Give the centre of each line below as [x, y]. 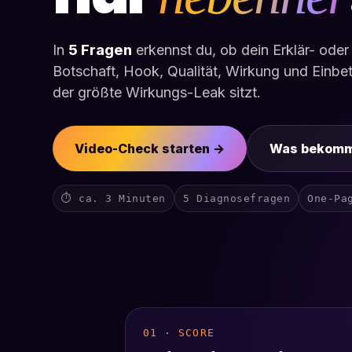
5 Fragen [101, 50]
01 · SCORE [179, 333]
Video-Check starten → [150, 149]
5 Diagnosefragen [237, 199]
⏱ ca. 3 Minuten [114, 199]
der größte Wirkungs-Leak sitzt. [157, 93]
